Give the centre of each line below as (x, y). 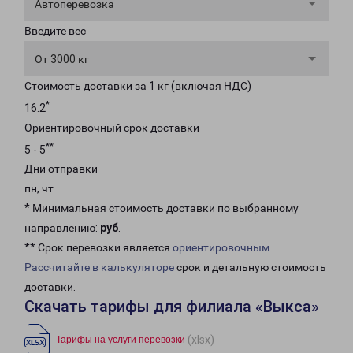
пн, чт (39, 189)
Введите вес (55, 31)
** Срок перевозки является (98, 248)
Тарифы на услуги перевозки (121, 340)
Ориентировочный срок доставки (112, 127)
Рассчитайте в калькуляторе (99, 268)
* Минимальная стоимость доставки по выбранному (162, 208)
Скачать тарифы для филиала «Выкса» (172, 307)
